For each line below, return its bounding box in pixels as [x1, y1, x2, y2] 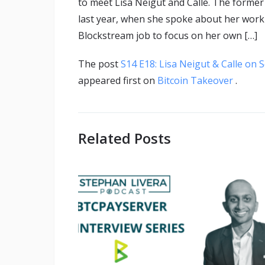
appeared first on [78, 74, 157, 88]
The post [78, 57, 121, 71]
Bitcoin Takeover [157, 74, 235, 88]
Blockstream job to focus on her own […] [78, 29, 257, 43]
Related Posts [78, 128, 171, 148]
